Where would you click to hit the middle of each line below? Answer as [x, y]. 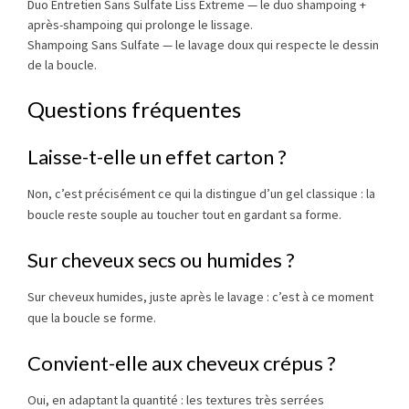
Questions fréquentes [134, 110]
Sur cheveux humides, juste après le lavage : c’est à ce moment [200, 297]
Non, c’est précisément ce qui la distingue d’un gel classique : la [201, 194]
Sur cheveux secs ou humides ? [161, 260]
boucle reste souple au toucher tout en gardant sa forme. [184, 215]
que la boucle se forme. [92, 318]
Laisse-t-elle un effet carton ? [157, 157]
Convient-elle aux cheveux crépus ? [182, 363]
